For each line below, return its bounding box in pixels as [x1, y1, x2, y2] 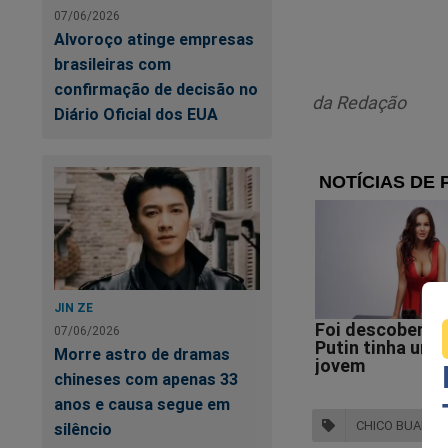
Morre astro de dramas [54, 343, 230, 364]
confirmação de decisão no [54, 78, 258, 99]
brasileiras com [54, 53, 171, 74]
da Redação [312, 91, 406, 115]
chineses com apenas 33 [54, 368, 238, 389]
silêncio [54, 418, 112, 439]
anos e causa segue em [54, 393, 230, 414]
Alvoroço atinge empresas [54, 28, 254, 49]
